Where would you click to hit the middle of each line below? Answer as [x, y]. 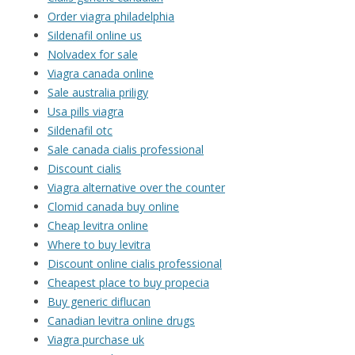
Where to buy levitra [99, 245]
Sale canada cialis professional [126, 150]
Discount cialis [84, 169]
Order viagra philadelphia [111, 17]
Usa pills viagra [86, 112]
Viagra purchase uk [96, 340]
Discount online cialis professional [135, 264]
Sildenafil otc [80, 131]
